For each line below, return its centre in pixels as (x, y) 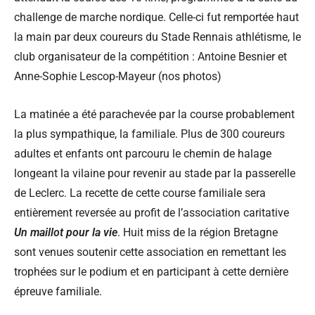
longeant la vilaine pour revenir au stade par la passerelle (155, 173)
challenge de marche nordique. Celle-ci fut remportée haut (156, 17)
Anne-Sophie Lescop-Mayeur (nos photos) (118, 76)
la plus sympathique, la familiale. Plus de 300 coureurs (149, 134)
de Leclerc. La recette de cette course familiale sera (140, 193)
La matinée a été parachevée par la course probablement (154, 114)
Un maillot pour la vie (66, 232)
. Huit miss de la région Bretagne (198, 232)
